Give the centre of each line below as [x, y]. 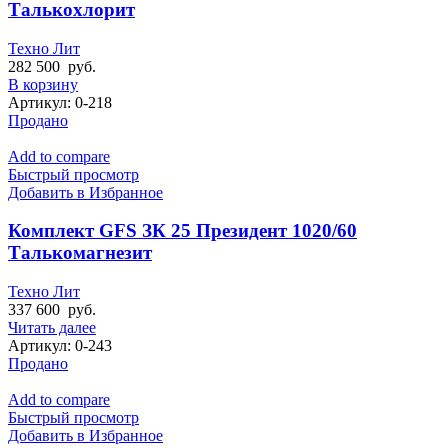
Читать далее [52, 328]
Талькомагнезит [80, 253]
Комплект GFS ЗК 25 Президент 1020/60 [182, 231]
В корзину [43, 84]
